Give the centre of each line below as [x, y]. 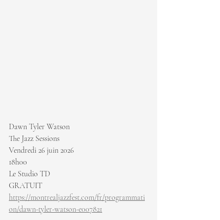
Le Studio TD [29, 174]
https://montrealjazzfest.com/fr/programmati [77, 198]
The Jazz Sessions [34, 139]
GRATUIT [27, 186]
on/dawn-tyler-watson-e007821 [55, 209]
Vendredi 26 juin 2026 [41, 151]
